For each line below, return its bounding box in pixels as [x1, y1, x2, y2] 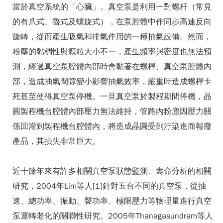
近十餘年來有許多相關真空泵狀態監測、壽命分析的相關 [12, 166, 212, 176]
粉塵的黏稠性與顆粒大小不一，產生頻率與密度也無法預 [12, 47, 212, 57]
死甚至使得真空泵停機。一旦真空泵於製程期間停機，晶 [12, 92, 212, 102]
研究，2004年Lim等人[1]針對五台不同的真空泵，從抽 [12, 181, 206, 191]
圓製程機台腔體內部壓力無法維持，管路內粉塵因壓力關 [12, 107, 212, 116]
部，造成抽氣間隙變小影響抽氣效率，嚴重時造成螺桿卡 [12, 77, 212, 87]
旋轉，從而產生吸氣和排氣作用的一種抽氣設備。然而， [12, 32, 212, 42]
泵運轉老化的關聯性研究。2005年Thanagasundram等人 [12, 211, 213, 221]
